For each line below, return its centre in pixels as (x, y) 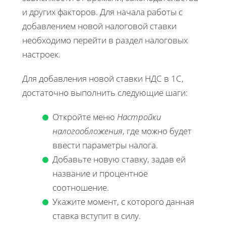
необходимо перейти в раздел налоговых (105, 40)
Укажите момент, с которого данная (123, 201)
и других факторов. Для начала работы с (102, 12)
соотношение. (81, 187)
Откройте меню (85, 117)
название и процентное (100, 173)
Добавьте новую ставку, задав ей (119, 159)
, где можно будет (157, 131)
